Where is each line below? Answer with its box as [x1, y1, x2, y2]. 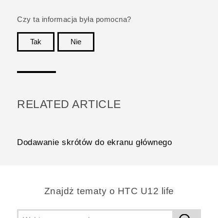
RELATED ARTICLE [17, 98, 121, 111]
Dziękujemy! [158, 53, 201, 61]
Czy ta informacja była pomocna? [17, 16, 131, 24]
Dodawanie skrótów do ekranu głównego [17, 138, 172, 147]
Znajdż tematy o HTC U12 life [44, 186, 174, 197]
